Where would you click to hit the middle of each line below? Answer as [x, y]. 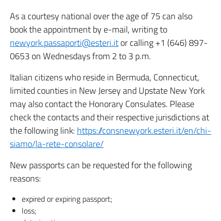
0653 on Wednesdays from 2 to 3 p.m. [80, 56]
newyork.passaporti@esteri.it [64, 43]
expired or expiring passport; [67, 199]
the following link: [43, 130]
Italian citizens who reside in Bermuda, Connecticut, [105, 77]
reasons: [25, 178]
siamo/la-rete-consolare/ [57, 144]
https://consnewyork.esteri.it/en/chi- [144, 130]
